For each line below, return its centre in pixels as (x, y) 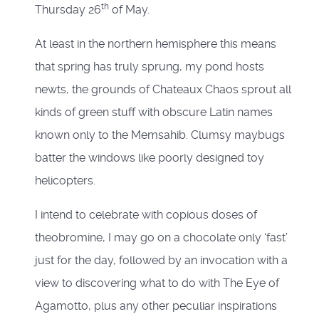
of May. (129, 9)
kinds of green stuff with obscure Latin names (154, 112)
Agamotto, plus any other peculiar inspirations (156, 305)
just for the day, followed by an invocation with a (161, 260)
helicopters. (65, 180)
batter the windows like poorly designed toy (150, 157)
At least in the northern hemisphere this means (156, 43)
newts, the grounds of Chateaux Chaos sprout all (163, 89)
